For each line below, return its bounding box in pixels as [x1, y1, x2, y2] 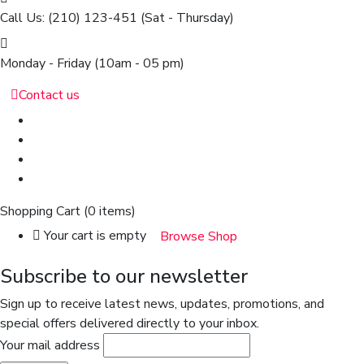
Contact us [19, 85, 80, 104]
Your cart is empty [44, 226, 146, 245]
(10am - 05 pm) [94, 54, 184, 72]
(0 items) [84, 201, 136, 220]
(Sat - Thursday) [141, 8, 234, 27]
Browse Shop [160, 227, 237, 245]
